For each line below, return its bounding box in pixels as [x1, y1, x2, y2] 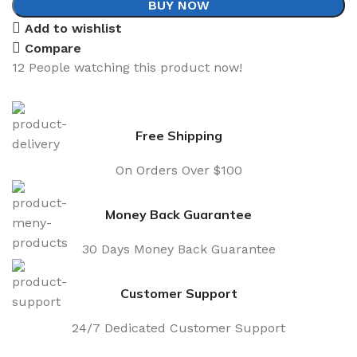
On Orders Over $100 [115, 162, 242, 178]
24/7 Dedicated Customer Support [72, 320, 285, 335]
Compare [25, 40, 82, 56]
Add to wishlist [25, 20, 123, 36]
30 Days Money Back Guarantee [81, 241, 276, 257]
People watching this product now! [29, 59, 242, 75]
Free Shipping [135, 127, 222, 143]
